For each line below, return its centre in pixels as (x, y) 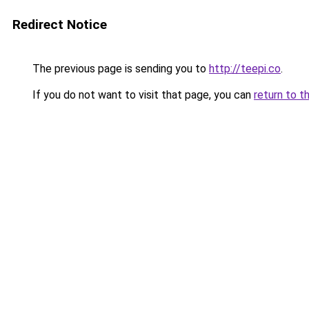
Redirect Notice (60, 24)
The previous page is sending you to (119, 69)
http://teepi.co (245, 69)
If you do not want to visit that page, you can (142, 95)
